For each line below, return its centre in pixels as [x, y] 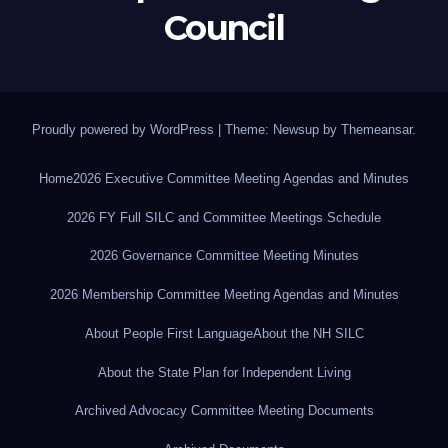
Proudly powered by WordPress [125, 130]
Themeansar [376, 130]
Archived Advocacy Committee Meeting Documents [224, 411]
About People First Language [168, 333]
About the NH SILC [308, 333]
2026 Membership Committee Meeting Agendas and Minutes [224, 295]
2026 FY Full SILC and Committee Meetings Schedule [224, 217]
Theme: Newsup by [283, 130]
